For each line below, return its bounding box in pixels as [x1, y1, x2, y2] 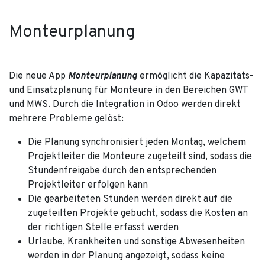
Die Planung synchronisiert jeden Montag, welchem [28, 136, 246, 148]
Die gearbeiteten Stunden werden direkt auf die [28, 193, 232, 205]
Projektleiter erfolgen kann [28, 179, 148, 191]
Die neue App [9, 70, 68, 82]
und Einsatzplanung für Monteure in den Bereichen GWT [9, 84, 248, 96]
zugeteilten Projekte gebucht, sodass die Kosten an [28, 207, 248, 219]
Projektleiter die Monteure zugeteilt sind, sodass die [28, 150, 252, 163]
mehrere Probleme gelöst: [9, 112, 124, 125]
